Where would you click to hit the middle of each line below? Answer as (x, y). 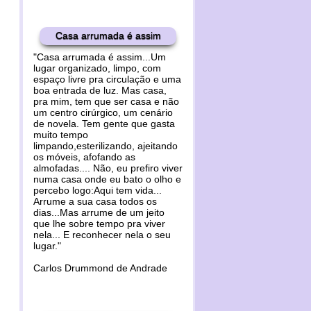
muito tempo (61, 135)
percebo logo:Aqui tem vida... (98, 190)
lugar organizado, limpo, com (97, 68)
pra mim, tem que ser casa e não (106, 101)
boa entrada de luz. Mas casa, (100, 90)
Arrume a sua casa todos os (95, 201)
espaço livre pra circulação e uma (107, 79)
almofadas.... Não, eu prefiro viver (108, 168)
